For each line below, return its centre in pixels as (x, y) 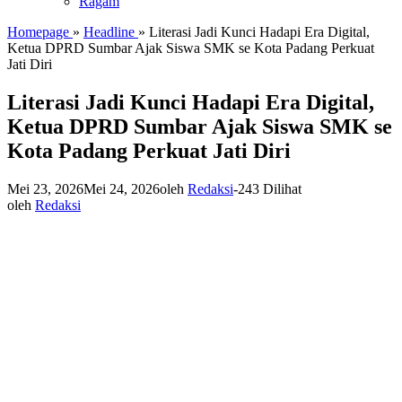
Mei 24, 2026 (122, 188)
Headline (109, 32)
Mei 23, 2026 (45, 188)
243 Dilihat (270, 188)
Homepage (38, 32)
